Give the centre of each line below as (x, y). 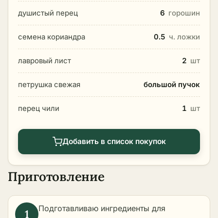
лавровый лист (45, 61)
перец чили (39, 108)
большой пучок (172, 84)
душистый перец (48, 13)
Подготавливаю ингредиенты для (102, 208)
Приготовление (56, 176)
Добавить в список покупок (114, 141)
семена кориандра (52, 37)
